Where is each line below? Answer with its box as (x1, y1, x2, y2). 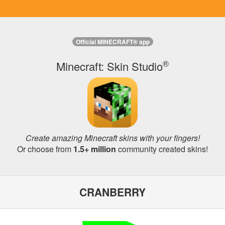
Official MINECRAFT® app (75, 37, 150, 47)
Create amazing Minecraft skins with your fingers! (25, 132, 200, 144)
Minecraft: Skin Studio (56, 58, 163, 74)
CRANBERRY (79, 184, 146, 199)
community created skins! (116, 143, 208, 155)
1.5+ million (73, 143, 116, 155)
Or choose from (17, 143, 73, 155)
